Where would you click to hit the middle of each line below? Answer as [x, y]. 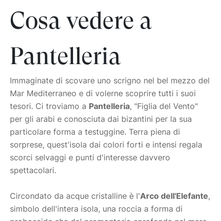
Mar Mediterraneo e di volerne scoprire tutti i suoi [103, 93]
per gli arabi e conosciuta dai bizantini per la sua [101, 119]
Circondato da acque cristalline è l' [75, 196]
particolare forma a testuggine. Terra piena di [95, 132]
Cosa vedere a [81, 21]
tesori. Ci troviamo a [49, 106]
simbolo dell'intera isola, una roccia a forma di [96, 209]
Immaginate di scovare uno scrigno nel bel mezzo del [110, 81]
